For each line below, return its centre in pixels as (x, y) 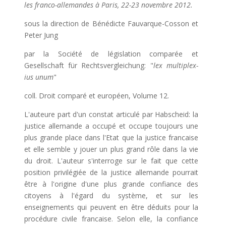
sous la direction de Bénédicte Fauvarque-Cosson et (111, 23)
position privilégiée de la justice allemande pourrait (111, 172)
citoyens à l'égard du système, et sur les (111, 195)
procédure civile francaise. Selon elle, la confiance (111, 219)
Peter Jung (41, 35)
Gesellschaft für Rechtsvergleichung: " (89, 65)
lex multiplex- (176, 65)
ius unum (39, 77)
